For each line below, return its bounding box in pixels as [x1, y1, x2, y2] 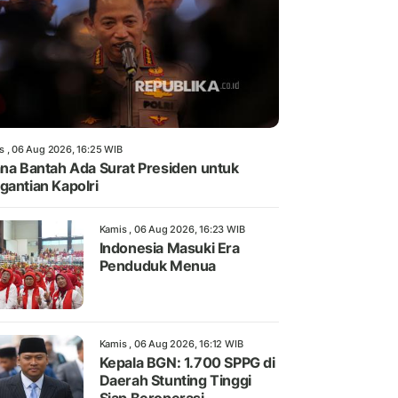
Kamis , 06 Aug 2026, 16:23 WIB [99, 223, 245, 236]
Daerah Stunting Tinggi [99, 371, 251, 390]
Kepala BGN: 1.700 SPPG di [99, 354, 275, 372]
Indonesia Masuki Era [99, 239, 240, 258]
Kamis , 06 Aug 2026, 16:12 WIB [99, 338, 243, 351]
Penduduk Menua [99, 257, 216, 275]
